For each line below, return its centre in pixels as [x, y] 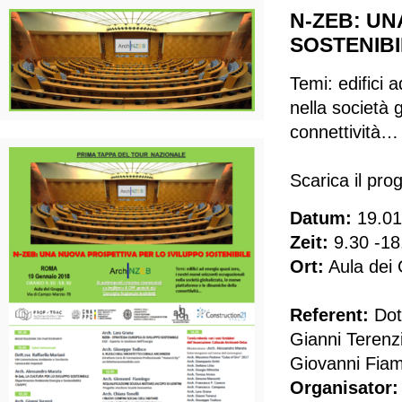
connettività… [345, 132]
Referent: [330, 315]
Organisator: [345, 388]
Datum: [321, 218]
